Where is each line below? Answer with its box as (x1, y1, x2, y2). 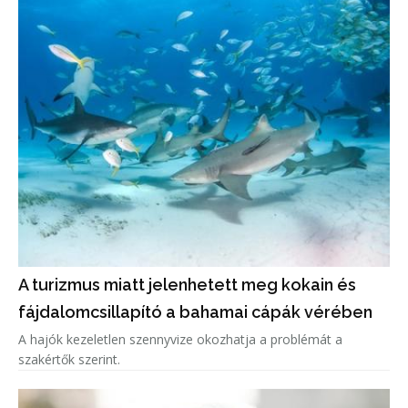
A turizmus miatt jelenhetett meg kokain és (18, 275, 356, 295)
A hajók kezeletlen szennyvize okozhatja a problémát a (18, 331, 342, 349)
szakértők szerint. (18, 351, 120, 369)
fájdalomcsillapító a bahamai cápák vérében (18, 302, 372, 322)
